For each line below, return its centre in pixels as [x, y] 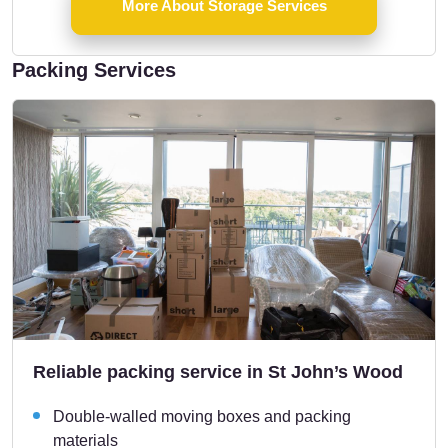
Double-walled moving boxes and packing [202, 416]
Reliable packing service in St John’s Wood [218, 371]
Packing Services [94, 69]
